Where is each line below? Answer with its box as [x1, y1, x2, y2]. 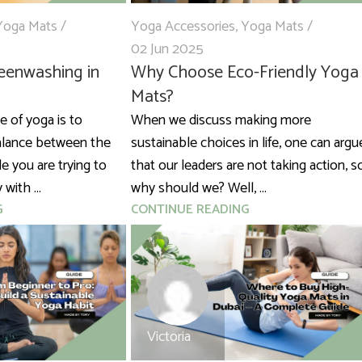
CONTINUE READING [130, 199, 250, 221]
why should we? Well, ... [130, 176, 267, 201]
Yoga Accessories [130, 15, 235, 40]
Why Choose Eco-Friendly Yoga [130, 58, 359, 88]
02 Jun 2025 [130, 37, 204, 62]
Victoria [146, 325, 191, 350]
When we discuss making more [130, 108, 311, 133]
